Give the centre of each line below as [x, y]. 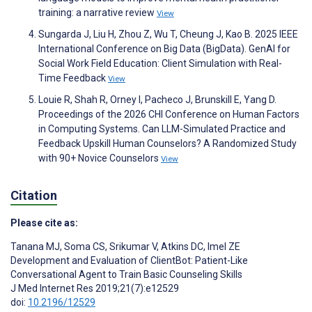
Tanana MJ [35, 247]
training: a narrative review [97, 12]
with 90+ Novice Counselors [100, 158]
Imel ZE [223, 247]
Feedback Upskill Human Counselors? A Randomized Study [167, 143]
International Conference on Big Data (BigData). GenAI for [164, 48]
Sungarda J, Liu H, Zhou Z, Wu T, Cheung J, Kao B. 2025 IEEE [168, 34]
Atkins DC [181, 247]
